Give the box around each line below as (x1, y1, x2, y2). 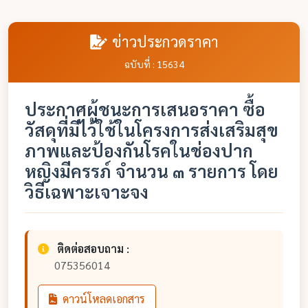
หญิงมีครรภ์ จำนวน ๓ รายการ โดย (25, 159, 278, 182)
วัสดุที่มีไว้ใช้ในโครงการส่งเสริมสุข (25, 118, 278, 141)
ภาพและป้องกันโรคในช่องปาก (25, 139, 253, 162)
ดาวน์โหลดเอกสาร (60, 291, 145, 306)
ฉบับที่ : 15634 (124, 58, 184, 70)
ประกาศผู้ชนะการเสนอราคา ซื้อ (25, 98, 265, 120)
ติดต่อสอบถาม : (57, 241, 129, 256)
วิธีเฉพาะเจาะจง (25, 180, 148, 203)
